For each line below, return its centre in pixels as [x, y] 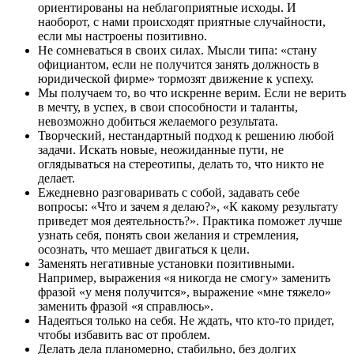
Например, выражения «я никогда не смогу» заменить [184, 278]
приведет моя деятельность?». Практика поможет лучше [190, 221]
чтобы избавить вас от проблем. [124, 335]
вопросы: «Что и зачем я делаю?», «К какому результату [188, 207]
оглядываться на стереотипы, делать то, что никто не [181, 164]
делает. [56, 179]
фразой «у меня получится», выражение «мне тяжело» [185, 292]
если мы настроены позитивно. [122, 36]
